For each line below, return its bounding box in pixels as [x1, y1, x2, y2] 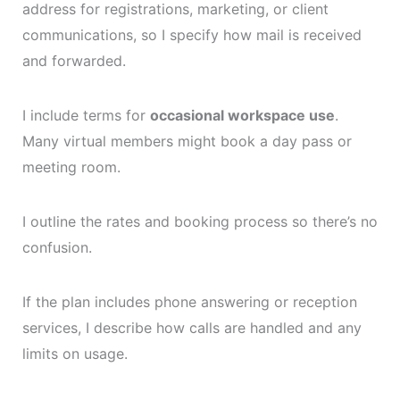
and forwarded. [21, 52, 126, 71]
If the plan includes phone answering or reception [21, 293, 357, 312]
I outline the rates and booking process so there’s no [21, 212, 378, 231]
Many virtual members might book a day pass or [21, 132, 352, 151]
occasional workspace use [149, 106, 335, 125]
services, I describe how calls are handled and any [21, 319, 362, 337]
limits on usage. [21, 345, 128, 363]
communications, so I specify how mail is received [21, 26, 362, 45]
